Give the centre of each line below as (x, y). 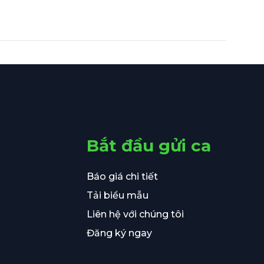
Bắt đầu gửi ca (149, 145)
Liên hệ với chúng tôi (136, 214)
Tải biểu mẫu (118, 195)
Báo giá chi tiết (123, 176)
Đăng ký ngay (120, 233)
